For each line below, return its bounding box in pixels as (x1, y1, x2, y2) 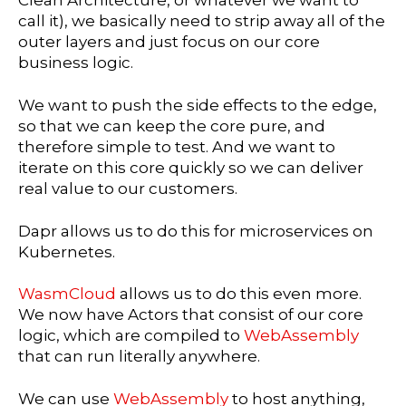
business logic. (18, 53, 133, 72)
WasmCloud (18, 285, 120, 304)
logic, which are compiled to (18, 326, 244, 345)
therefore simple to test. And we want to (18, 137, 335, 156)
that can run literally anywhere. (18, 347, 260, 366)
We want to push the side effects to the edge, (18, 95, 377, 114)
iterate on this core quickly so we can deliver (18, 158, 363, 177)
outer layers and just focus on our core (18, 32, 320, 51)
